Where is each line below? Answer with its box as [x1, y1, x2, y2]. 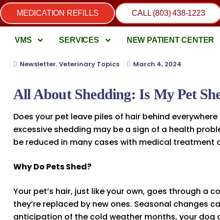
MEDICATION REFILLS [17, 9, 99, 17]
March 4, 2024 [133, 59, 182, 69]
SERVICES [59, 36, 99, 44]
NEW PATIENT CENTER [126, 36, 215, 44]
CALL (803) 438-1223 [132, 9, 205, 17]
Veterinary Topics [59, 59, 119, 69]
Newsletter [20, 59, 56, 69]
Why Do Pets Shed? [13, 161, 91, 172]
